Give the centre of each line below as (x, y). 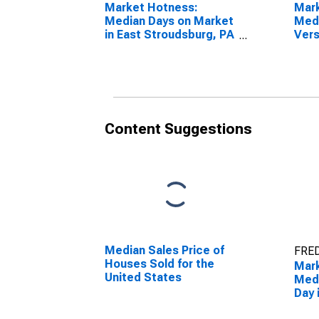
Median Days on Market (169, 21)
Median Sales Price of (164, 250)
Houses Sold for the (159, 264)
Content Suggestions (178, 129)
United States (143, 277)
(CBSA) (124, 48)
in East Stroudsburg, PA (169, 35)
